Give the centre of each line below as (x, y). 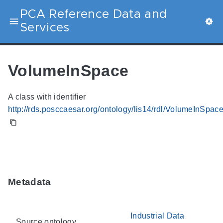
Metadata (30, 182)
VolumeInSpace (68, 70)
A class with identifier (47, 97)
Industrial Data (157, 216)
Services (45, 28)
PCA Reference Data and (94, 14)
